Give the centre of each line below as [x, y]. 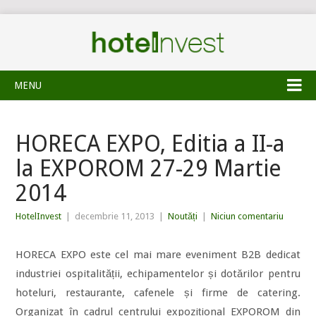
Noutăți [183, 216]
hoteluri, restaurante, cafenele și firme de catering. [158, 293]
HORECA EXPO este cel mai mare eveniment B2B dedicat [158, 255]
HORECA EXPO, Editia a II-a [151, 144]
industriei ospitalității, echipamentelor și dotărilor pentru [158, 274]
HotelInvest [39, 216]
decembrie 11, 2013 [115, 216]
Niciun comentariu [248, 216]
